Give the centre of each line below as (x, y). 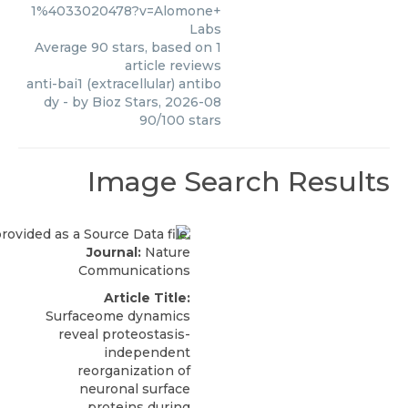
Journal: (114, 252)
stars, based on (162, 47)
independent (147, 352)
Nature (166, 252)
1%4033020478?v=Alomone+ (126, 10)
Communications (134, 270)
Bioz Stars (125, 102)
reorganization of (134, 370)
